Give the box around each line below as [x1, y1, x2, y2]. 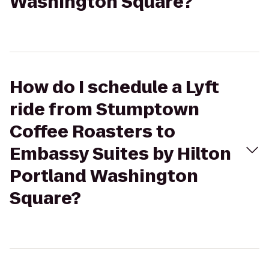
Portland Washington [10, 165, 198, 188]
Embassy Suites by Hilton [10, 142, 231, 166]
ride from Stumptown [10, 98, 199, 121]
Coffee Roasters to [10, 120, 175, 144]
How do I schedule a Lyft [10, 76, 219, 99]
